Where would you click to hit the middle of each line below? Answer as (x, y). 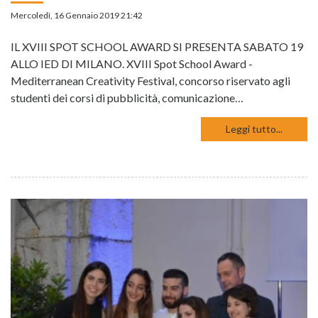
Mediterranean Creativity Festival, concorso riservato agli (150, 80)
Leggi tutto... (254, 128)
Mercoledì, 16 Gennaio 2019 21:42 (77, 15)
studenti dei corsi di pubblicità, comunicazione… (127, 97)
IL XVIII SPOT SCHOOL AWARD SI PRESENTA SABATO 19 (157, 46)
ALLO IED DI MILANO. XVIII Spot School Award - (132, 63)
